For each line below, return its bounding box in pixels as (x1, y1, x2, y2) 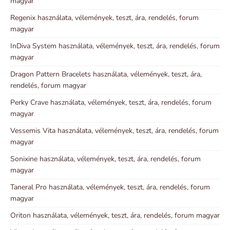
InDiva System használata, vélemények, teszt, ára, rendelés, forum (10, 41, 220, 51)
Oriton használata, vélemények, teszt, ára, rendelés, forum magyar (10, 210, 220, 220)
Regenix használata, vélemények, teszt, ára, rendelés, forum (10, 12, 199, 23)
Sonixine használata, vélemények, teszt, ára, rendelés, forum (10, 154, 201, 164)
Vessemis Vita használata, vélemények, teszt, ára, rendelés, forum (10, 125, 219, 136)
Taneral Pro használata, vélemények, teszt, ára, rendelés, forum (10, 182, 210, 192)
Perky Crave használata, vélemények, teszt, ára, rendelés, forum (10, 97, 212, 107)
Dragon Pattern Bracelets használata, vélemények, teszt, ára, (10, 69, 202, 79)
